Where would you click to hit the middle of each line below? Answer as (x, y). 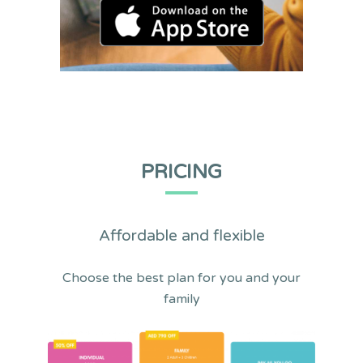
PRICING (181, 173)
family (181, 299)
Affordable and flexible (181, 236)
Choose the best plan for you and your (181, 278)
